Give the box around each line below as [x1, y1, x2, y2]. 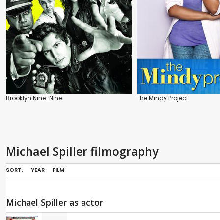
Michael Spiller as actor [6, 196, 103, 209]
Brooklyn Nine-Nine [6, 94, 62, 103]
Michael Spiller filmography [6, 143, 158, 160]
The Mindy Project [137, 94, 188, 103]
